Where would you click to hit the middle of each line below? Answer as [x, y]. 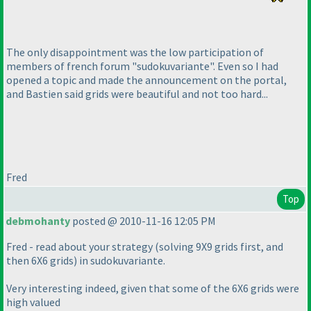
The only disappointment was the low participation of [135, 52]
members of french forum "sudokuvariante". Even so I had [142, 66]
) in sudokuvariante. [119, 261]
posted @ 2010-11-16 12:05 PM [143, 221]
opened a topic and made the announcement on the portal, [146, 79]
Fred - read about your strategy [81, 247]
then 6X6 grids [40, 261]
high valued [33, 302]
